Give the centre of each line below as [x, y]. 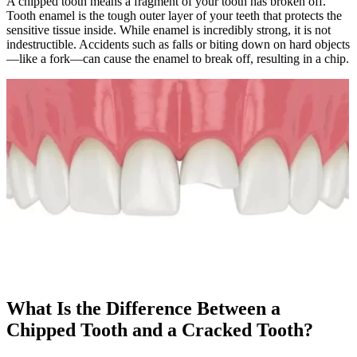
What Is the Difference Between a [143, 308]
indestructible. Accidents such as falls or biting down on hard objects [178, 44]
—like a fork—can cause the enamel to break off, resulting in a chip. [178, 58]
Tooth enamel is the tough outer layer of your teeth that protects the [174, 15]
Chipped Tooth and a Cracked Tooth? [160, 330]
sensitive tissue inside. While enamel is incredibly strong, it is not [169, 29]
